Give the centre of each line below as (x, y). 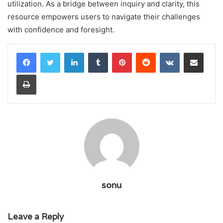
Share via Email (211, 53)
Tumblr (118, 53)
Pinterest (146, 53)
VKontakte (195, 53)
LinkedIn (97, 53)
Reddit (165, 53)
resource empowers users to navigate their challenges (104, 17)
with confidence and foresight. (61, 30)
